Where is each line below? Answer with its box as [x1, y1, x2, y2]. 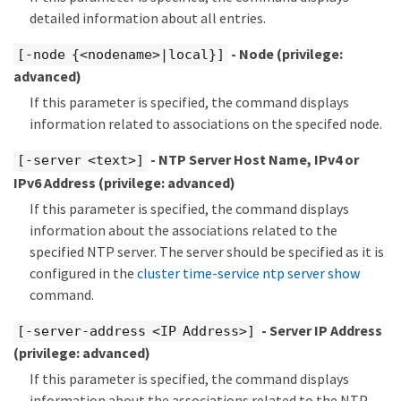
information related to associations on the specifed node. [30, 115, 382, 133]
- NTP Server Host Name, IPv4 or [147, 150, 359, 169]
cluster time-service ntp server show [137, 263, 360, 282]
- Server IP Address [258, 320, 382, 339]
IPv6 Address [13, 173, 98, 192]
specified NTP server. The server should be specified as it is [30, 242, 384, 260]
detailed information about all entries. [30, 8, 266, 27]
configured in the [30, 263, 137, 282]
